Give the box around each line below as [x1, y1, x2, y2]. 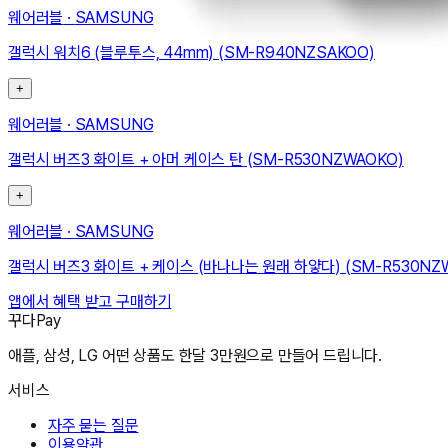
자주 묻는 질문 [48, 416, 139, 436]
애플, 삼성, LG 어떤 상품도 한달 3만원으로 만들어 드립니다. [8, 346, 383, 366]
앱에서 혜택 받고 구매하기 [8, 292, 172, 312]
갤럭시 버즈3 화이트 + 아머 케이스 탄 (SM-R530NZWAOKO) [8, 150, 404, 170]
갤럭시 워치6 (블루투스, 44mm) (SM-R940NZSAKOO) [8, 43, 375, 63]
